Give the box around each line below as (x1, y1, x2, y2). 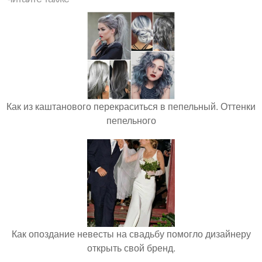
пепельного (106, 113, 156, 127)
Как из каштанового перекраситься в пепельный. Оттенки (6, 99, 256, 113)
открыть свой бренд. (87, 241, 175, 254)
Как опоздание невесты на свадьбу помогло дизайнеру (11, 227, 251, 240)
